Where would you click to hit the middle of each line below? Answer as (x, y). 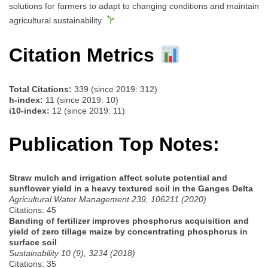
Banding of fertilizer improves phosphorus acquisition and (129, 221)
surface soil (33, 243)
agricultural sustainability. (57, 20)
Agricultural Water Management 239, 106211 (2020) (108, 200)
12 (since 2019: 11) (87, 110)
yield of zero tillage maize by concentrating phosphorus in (128, 232)
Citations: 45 (33, 210)
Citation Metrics (84, 55)
